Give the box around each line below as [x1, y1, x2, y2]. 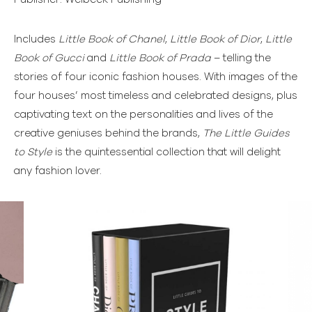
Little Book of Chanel [58, 33, 165, 45]
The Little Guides [203, 127, 290, 139]
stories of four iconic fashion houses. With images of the [14, 71, 297, 82]
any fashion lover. [14, 165, 102, 176]
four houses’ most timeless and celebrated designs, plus [14, 90, 297, 101]
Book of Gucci [14, 52, 84, 63]
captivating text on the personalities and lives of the [14, 109, 273, 120]
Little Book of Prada [109, 52, 211, 63]
